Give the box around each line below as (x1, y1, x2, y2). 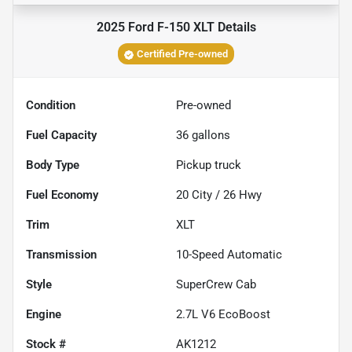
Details (214, 20, 256, 35)
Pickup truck (176, 158, 241, 173)
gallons (189, 128, 230, 143)
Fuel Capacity (26, 128, 97, 143)
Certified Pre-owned (137, 48, 228, 60)
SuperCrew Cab (176, 277, 256, 292)
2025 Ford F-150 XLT (96, 20, 214, 35)
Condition (26, 98, 75, 113)
